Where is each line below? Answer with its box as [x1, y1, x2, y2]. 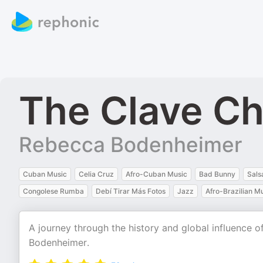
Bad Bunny [199, 170, 235, 178]
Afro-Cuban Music [126, 170, 187, 178]
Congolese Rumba [23, 187, 84, 195]
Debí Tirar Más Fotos [96, 187, 166, 195]
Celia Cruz [79, 170, 114, 178]
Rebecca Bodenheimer [19, 132, 242, 157]
